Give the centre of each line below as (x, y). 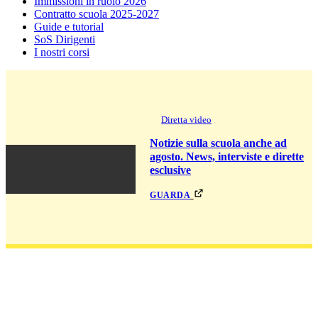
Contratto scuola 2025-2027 (97, 13)
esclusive (171, 170)
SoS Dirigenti (65, 39)
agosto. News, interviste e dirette (227, 156)
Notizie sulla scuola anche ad (219, 143)
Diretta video (187, 119)
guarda (170, 194)
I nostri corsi (62, 52)
